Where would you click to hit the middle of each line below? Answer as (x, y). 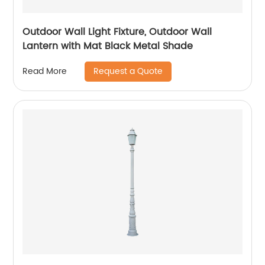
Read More (45, 72)
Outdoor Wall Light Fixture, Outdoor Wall (117, 32)
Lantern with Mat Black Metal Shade (108, 46)
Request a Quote (128, 71)
